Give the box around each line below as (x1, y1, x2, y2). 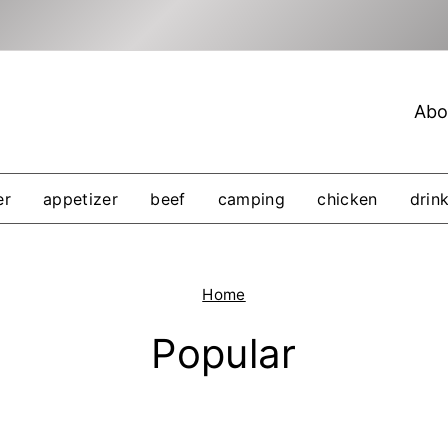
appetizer (42, 188, 119, 209)
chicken (317, 188, 378, 209)
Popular (151, 328, 297, 378)
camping (217, 188, 286, 209)
